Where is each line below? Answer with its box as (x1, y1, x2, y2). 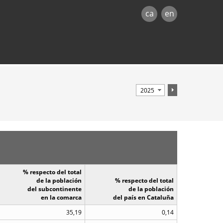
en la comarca (41, 193, 82, 202)
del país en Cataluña (113, 193, 174, 202)
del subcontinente (27, 185, 82, 193)
